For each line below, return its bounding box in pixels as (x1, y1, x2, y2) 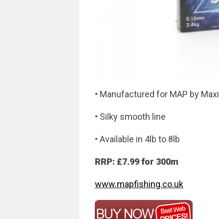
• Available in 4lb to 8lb (95, 134, 180, 144)
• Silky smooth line (95, 111, 166, 122)
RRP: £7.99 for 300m (95, 156, 178, 167)
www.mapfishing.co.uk (95, 179, 183, 189)
